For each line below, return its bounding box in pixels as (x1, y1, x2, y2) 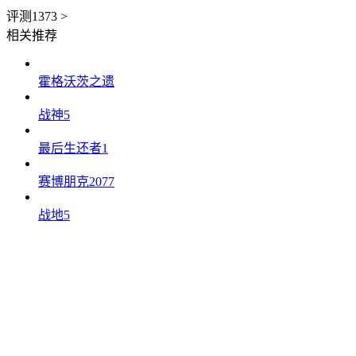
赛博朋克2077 (38, 174, 114, 188)
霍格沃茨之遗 (38, 74, 114, 88)
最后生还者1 (38, 141, 108, 155)
